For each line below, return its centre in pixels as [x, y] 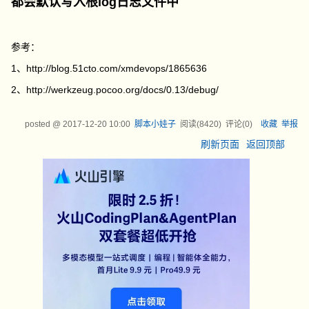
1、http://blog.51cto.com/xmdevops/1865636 [109, 69]
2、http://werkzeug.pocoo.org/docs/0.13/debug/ [115, 90]
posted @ [43, 124]
